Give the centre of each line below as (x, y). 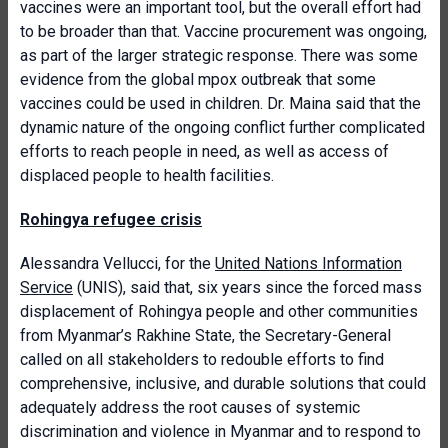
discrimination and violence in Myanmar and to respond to (220, 431)
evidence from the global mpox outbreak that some (198, 79)
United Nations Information (308, 263)
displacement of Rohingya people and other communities (219, 311)
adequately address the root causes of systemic (190, 407)
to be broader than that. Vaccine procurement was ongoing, (223, 31)
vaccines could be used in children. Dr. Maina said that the (220, 103)
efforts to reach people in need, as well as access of (204, 151)
